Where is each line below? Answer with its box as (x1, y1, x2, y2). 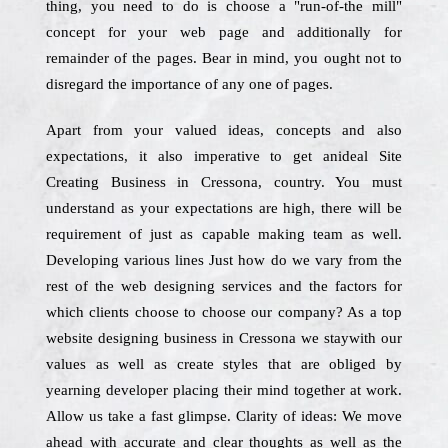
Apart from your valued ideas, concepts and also (46, 122, 402, 138)
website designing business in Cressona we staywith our (46, 330, 402, 346)
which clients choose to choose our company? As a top (46, 304, 402, 320)
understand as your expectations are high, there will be (46, 200, 402, 216)
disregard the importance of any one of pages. (46, 76, 333, 92)
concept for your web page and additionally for (46, 24, 402, 40)
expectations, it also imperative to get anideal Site (46, 148, 402, 164)
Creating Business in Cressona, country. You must (46, 174, 402, 190)
